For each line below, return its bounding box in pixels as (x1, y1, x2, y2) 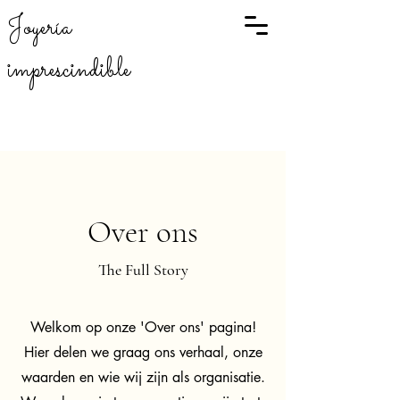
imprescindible (7, 51, 130, 90)
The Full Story (97, 260, 188, 279)
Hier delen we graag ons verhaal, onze (23, 343, 262, 362)
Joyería (7, 9, 71, 48)
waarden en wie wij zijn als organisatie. (21, 368, 265, 387)
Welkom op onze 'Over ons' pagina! (29, 318, 256, 337)
